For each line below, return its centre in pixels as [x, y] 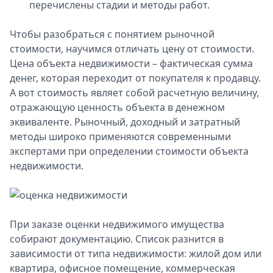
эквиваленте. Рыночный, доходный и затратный [125, 122]
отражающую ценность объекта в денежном [117, 107]
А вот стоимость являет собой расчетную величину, [134, 93]
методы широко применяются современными [120, 136]
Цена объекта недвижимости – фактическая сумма [131, 63]
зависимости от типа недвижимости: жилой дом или [136, 253]
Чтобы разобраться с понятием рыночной [112, 34]
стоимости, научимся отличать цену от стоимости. [132, 49]
